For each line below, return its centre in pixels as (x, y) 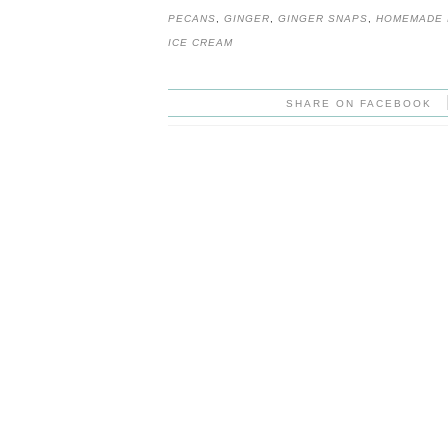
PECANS (191, 18)
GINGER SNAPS (322, 18)
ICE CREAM (200, 42)
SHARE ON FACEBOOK (359, 103)
